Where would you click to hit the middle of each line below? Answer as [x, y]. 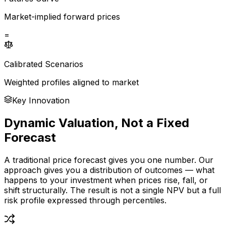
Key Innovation [41, 100]
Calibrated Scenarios [44, 64]
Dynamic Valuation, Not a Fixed [97, 123]
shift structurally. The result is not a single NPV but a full [112, 190]
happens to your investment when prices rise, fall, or [106, 180]
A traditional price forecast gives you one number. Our [109, 160]
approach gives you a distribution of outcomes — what [109, 170]
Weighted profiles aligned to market [71, 82]
